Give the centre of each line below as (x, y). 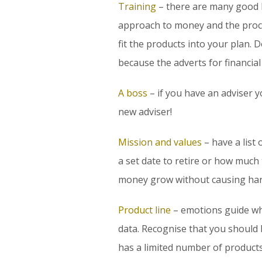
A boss (133, 93)
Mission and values (160, 142)
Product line (144, 210)
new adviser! (145, 112)
